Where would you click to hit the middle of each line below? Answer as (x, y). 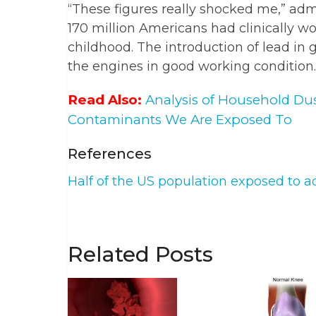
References (110, 154)
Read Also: (105, 100)
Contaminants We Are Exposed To (180, 120)
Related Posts (140, 255)
